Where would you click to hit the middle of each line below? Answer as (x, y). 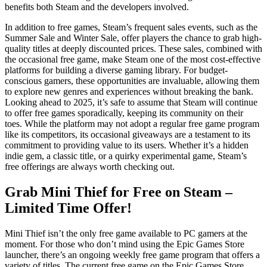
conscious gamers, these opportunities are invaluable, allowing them (132, 80)
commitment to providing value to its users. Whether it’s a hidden (127, 145)
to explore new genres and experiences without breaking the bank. (129, 91)
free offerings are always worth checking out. (90, 166)
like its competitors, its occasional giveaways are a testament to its (128, 134)
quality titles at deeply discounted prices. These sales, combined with (133, 48)
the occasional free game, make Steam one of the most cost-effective (133, 59)
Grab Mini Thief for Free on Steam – (119, 192)
